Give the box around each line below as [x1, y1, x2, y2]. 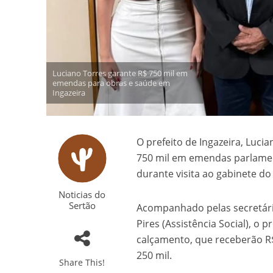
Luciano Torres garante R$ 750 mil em [52, 68, 188, 79]
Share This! [59, 257, 105, 269]
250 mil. [136, 249, 172, 263]
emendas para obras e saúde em [52, 77, 170, 89]
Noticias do [58, 188, 106, 201]
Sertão [68, 199, 96, 212]
